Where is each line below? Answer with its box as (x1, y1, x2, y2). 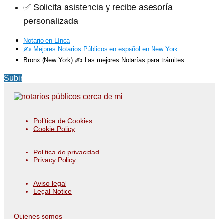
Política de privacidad (33, 148, 99, 156)
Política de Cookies (33, 116, 92, 125)
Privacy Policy (33, 155, 76, 164)
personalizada (23, 16, 78, 26)
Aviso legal (33, 179, 66, 187)
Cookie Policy (33, 124, 75, 132)
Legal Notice (33, 187, 72, 195)
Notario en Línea (23, 36, 70, 44)
